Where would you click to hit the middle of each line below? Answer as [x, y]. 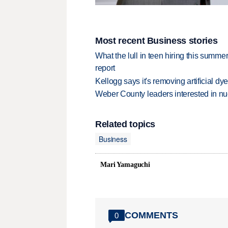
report [105, 68]
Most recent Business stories [156, 40]
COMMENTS [151, 215]
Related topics [125, 124]
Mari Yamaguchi [125, 165]
